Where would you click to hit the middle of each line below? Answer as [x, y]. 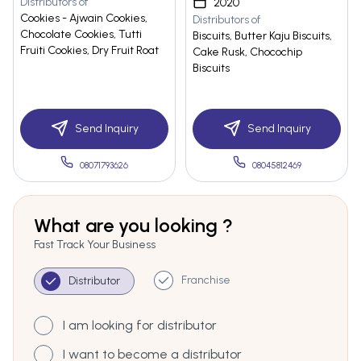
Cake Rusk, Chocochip [247, 52]
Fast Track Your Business [95, 245]
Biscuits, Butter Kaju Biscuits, [262, 36]
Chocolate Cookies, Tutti [81, 35]
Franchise [206, 280]
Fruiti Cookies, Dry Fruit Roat [89, 51]
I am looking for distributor [140, 326]
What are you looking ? [133, 226]
